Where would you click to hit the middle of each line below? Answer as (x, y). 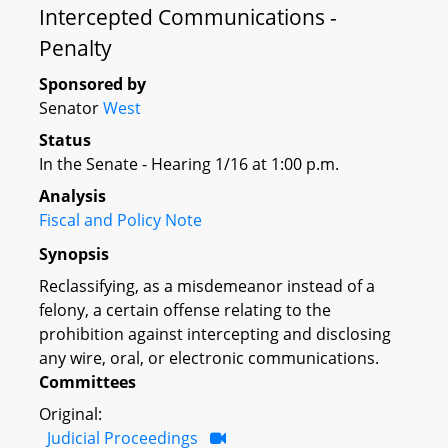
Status (65, 140)
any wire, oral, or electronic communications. (209, 357)
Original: (70, 413)
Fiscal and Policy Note (120, 220)
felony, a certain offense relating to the (185, 309)
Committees (87, 381)
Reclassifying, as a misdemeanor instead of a (207, 285)
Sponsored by (92, 84)
